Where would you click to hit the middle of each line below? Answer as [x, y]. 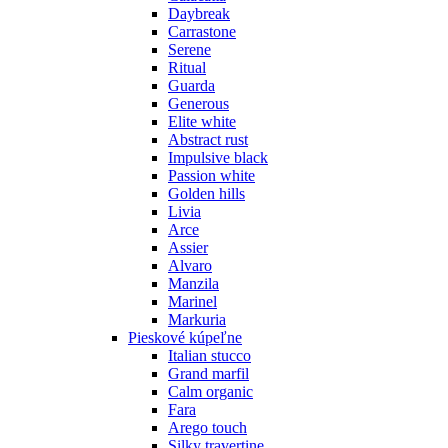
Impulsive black [218, 157]
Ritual [187, 67]
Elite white [202, 121]
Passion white [211, 175]
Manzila [193, 283]
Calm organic [210, 391]
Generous [198, 103]
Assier [188, 247]
